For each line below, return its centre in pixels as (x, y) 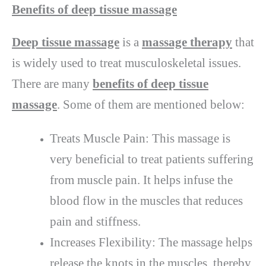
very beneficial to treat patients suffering (151, 159)
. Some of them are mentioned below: (151, 104)
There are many (52, 83)
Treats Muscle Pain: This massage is (140, 138)
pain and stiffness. (95, 221)
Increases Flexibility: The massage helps (151, 242)
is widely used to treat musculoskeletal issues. (126, 63)
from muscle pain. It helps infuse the (141, 180)
